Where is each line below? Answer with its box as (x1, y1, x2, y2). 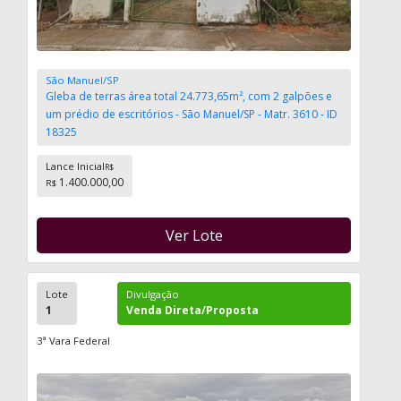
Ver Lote (165, 225, 223, 245)
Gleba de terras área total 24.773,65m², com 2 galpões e (46, 88, 332, 104)
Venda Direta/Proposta (126, 302, 260, 318)
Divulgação (126, 286, 180, 301)
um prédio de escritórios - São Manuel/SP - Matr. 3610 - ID (46, 106, 337, 122)
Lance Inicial (46, 158, 105, 173)
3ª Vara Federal (37, 333, 110, 347)
